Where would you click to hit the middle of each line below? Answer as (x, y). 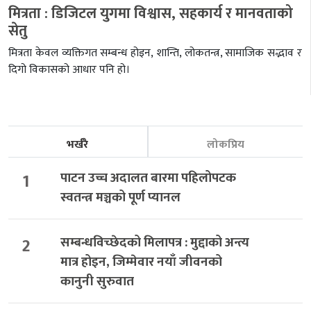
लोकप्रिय (225, 145)
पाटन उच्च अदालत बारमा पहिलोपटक (148, 178)
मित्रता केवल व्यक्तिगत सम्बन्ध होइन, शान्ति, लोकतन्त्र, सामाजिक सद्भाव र (155, 53)
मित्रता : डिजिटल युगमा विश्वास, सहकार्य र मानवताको (151, 14)
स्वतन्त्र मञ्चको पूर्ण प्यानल (120, 198)
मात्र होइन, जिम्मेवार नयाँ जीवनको (141, 262)
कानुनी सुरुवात (97, 281)
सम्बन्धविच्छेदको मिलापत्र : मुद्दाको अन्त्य (154, 242)
